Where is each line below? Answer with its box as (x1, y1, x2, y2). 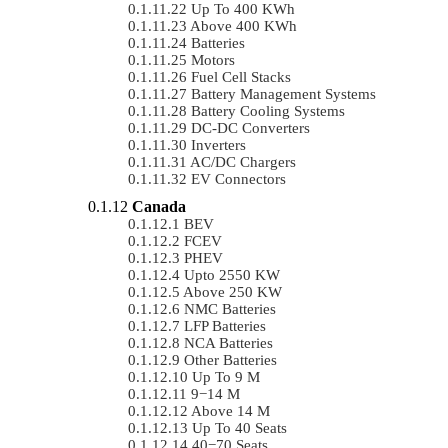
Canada (132, 197, 186, 215)
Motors (191, 51, 235, 68)
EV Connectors (191, 170, 286, 187)
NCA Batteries (184, 334, 273, 351)
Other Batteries (184, 351, 277, 368)
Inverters (191, 136, 246, 153)
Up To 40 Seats (192, 419, 287, 436)
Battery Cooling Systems (191, 102, 345, 119)
